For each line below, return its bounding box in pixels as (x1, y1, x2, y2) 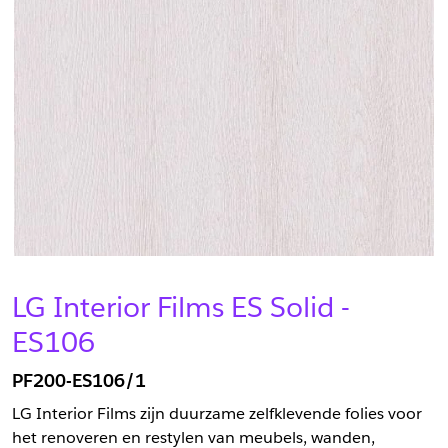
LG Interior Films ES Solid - (12, 288, 350, 325)
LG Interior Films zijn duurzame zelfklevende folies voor (12, 402, 422, 424)
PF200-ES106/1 (12, 368, 146, 392)
